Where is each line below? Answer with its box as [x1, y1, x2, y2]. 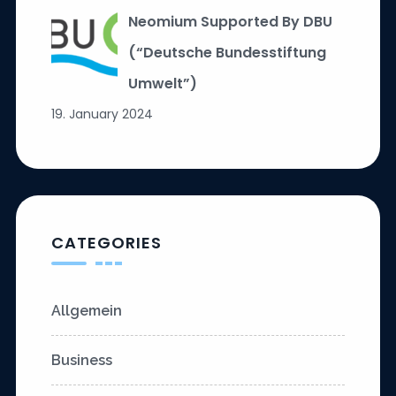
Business [50, 352, 112, 369]
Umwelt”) [127, 73, 197, 95]
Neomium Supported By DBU [127, 11, 332, 33]
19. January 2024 [50, 105, 153, 124]
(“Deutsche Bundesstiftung [127, 42, 326, 64]
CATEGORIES [50, 232, 162, 255]
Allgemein [50, 302, 122, 320]
